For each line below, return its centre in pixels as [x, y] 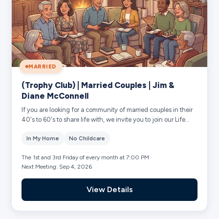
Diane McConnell [55, 96]
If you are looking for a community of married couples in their [107, 109]
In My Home [43, 138]
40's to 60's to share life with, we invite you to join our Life [104, 119]
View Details [109, 189]
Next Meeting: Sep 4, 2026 [57, 166]
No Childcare [87, 138]
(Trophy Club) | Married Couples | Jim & [98, 85]
